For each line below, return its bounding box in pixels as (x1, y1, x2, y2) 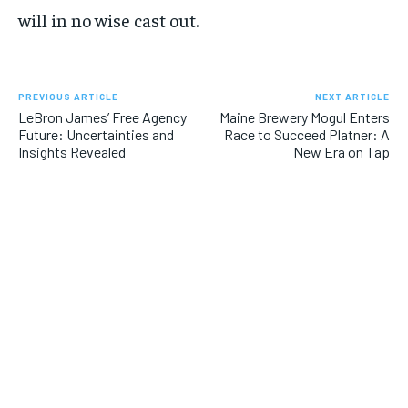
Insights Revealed (18, 143, 126, 161)
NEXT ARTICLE (314, 91, 390, 103)
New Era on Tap (292, 143, 390, 161)
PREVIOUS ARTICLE (18, 91, 118, 103)
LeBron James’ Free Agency (18, 108, 187, 127)
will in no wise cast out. (18, 8, 199, 32)
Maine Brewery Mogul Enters (219, 108, 390, 127)
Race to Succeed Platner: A (223, 126, 390, 144)
